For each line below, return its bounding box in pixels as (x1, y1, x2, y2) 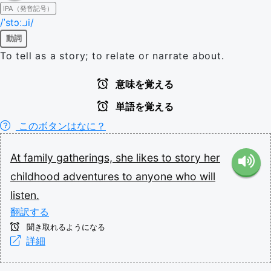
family (24, 151, 56, 164)
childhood (10, 169, 63, 183)
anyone (135, 169, 175, 183)
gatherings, (56, 151, 116, 164)
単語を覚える (113, 101, 174, 112)
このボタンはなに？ (16, 119, 106, 132)
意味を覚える (113, 79, 174, 90)
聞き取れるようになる (24, 222, 105, 232)
